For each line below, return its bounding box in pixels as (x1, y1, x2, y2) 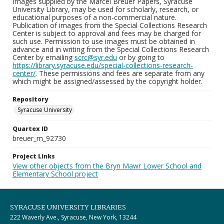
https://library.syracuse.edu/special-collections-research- (12, 60, 193, 70)
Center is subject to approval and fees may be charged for (12, 28, 201, 38)
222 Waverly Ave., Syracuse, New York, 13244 (10, 213, 136, 221)
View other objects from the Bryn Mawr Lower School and (12, 161, 201, 170)
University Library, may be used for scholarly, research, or (12, 4, 198, 14)
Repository (12, 95, 48, 103)
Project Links (12, 152, 55, 160)
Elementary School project (12, 169, 98, 178)
